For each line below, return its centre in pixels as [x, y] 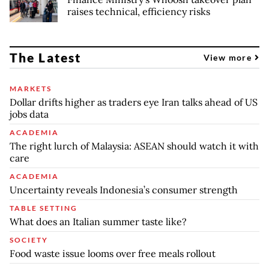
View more [229, 58]
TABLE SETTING [44, 208]
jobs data [29, 114]
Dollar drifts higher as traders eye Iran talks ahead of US [134, 102]
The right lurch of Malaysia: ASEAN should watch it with [134, 146]
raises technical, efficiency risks [139, 12]
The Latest [45, 58]
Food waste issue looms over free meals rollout [113, 254]
